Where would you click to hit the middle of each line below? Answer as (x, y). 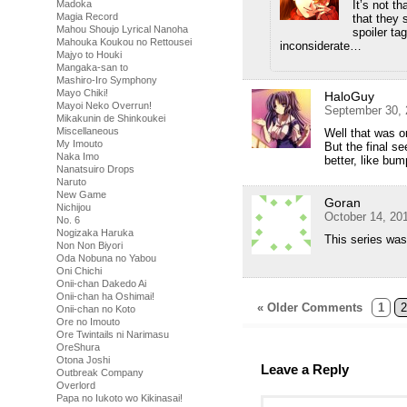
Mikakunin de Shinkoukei (111, 118)
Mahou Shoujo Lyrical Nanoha (122, 29)
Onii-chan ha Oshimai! (105, 296)
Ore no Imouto (88, 322)
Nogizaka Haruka (95, 233)
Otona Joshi (83, 360)
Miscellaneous (88, 131)
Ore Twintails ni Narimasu (113, 334)
